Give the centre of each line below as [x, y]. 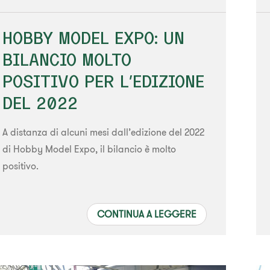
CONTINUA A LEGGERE [147, 214]
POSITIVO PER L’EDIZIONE [103, 81]
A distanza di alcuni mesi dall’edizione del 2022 [103, 132]
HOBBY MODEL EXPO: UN [93, 37]
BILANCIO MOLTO [67, 59]
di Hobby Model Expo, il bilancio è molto [89, 149]
